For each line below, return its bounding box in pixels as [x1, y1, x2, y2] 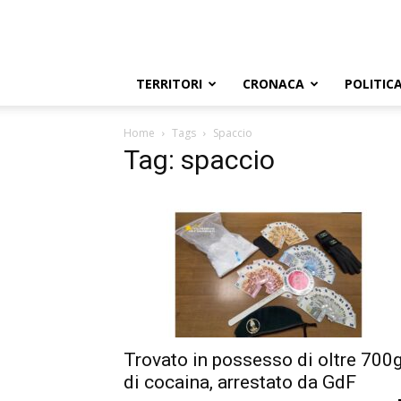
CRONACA [243, 75, 304, 92]
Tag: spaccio [124, 144, 275, 175]
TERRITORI [136, 75, 202, 92]
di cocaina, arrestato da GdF [124, 371, 356, 393]
